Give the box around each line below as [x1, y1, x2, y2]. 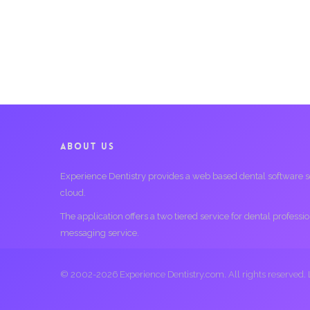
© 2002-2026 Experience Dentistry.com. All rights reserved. [60, 269, 308, 280]
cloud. [60, 188, 86, 198]
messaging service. [60, 228, 139, 238]
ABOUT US [60, 140, 115, 152]
